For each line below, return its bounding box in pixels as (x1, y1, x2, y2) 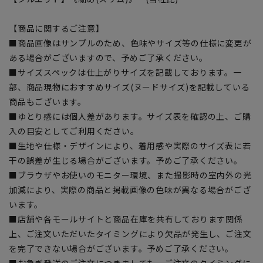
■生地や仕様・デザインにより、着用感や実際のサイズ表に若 (9, 140, 251, 152)
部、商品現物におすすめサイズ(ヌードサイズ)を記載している (9, 81, 250, 93)
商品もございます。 (9, 96, 86, 108)
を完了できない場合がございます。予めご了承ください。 (9, 242, 234, 255)
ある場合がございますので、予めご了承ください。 (9, 52, 208, 64)
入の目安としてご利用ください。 (9, 125, 139, 137)
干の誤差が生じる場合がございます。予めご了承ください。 (9, 154, 242, 167)
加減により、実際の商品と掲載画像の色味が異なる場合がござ (9, 184, 251, 196)
